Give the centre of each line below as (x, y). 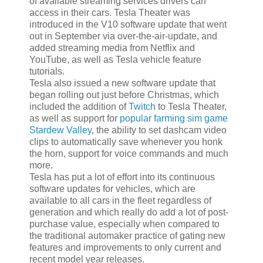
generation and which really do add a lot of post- (129, 212)
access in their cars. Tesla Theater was (110, 12)
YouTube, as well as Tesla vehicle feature (115, 59)
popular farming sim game (174, 118)
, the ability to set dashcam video (159, 130)
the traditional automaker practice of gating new (127, 235)
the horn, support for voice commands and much (129, 153)
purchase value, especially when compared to (124, 224)
